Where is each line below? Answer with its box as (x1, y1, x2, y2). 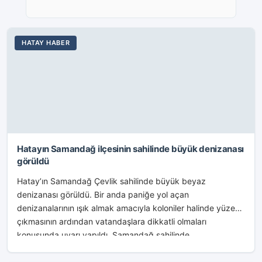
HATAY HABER (22, 39, 70, 47)
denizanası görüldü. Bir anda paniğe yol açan (17, 189, 189, 199)
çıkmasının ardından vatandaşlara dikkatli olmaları (17, 216, 206, 226)
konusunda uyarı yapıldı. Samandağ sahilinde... (17, 230, 196, 240)
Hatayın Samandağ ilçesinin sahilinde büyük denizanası (17, 143, 244, 154)
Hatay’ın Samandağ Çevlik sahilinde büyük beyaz (17, 176, 206, 186)
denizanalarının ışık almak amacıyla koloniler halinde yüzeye (17, 203, 244, 213)
